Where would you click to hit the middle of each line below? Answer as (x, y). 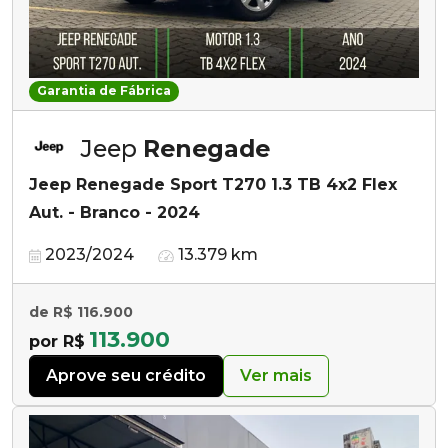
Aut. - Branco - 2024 (114, 213)
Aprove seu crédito (126, 376)
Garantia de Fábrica (103, 91)
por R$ (57, 342)
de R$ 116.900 (81, 312)
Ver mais (276, 376)
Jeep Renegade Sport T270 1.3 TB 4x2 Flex (213, 185)
